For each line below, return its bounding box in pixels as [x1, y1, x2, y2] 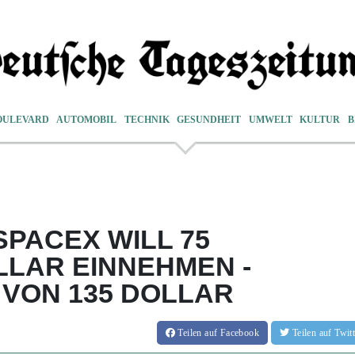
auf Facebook [204, 326, 259, 338]
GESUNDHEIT [177, 113, 242, 125]
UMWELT [248, 113, 292, 125]
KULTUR [300, 113, 341, 125]
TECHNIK [124, 113, 170, 125]
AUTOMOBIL [56, 113, 117, 125]
